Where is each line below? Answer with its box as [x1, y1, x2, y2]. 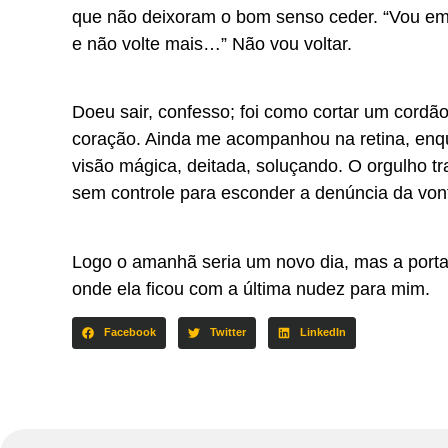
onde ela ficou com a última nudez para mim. [72, 278, 430, 299]
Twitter [209, 326, 246, 339]
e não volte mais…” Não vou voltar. [72, 33, 352, 54]
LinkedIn [299, 326, 346, 339]
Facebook [103, 326, 156, 339]
